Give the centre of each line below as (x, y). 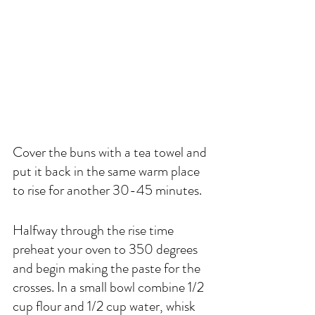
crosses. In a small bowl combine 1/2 (110, 287)
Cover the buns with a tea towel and (111, 152)
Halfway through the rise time (95, 230)
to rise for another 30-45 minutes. (109, 190)
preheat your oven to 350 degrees (107, 249)
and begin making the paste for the (108, 268)
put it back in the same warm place (108, 171)
